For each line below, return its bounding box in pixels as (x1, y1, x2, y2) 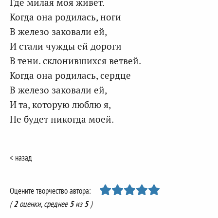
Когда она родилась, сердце (10, 69, 131, 81)
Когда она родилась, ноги (10, 11, 121, 23)
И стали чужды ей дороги (10, 40, 122, 52)
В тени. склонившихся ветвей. (10, 54, 141, 67)
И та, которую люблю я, (10, 98, 111, 110)
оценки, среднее (18, 199, 70, 210)
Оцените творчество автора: (10, 185, 91, 196)
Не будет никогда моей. (10, 113, 114, 125)
